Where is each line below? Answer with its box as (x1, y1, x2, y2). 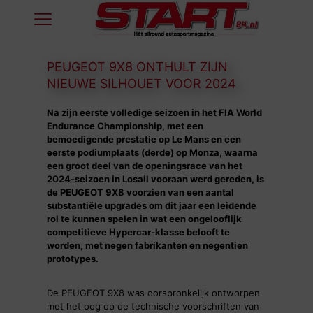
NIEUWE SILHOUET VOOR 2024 (46, 76, 236, 92)
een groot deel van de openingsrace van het (46, 160, 242, 172)
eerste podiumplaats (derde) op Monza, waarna (46, 147, 258, 159)
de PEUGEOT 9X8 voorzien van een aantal (46, 187, 234, 198)
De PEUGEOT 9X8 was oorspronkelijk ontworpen (46, 287, 260, 299)
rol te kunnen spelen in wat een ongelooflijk (46, 213, 242, 225)
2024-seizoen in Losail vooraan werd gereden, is (46, 173, 264, 185)
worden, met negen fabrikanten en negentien (46, 240, 248, 252)
